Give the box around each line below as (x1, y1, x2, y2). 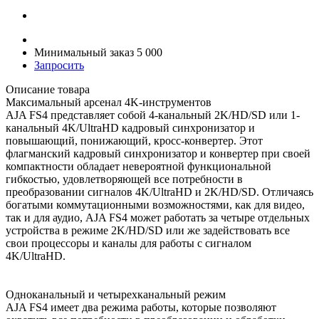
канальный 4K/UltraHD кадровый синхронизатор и (6, 121, 255, 134)
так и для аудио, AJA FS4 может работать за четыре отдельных (6, 211, 310, 224)
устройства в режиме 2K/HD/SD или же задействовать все (6, 224, 290, 236)
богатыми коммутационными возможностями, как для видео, (6, 198, 305, 211)
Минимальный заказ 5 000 (34, 46, 162, 58)
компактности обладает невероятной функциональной (6, 159, 271, 172)
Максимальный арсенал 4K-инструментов (6, 95, 211, 108)
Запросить (34, 58, 84, 71)
